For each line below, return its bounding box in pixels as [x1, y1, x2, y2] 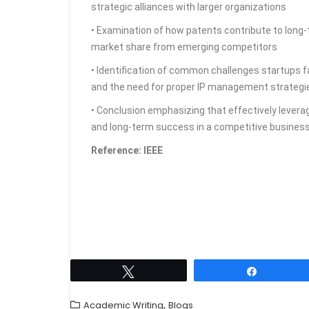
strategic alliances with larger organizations [91, 1, 286, 12]
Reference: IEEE [91, 145, 163, 156]
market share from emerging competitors [91, 41, 277, 52]
